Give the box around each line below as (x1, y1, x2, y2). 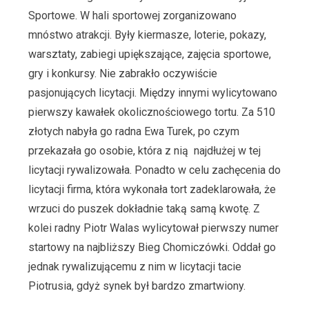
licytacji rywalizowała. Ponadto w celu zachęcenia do (28, 163, 281, 177)
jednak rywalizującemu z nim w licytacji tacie (28, 259, 241, 273)
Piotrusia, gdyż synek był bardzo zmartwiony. (28, 279, 246, 292)
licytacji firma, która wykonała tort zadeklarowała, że (28, 182, 276, 196)
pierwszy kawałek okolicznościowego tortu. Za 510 (28, 105, 275, 119)
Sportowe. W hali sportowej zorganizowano (28, 8, 237, 22)
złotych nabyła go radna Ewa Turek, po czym (28, 124, 239, 138)
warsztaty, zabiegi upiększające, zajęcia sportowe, (28, 47, 271, 61)
